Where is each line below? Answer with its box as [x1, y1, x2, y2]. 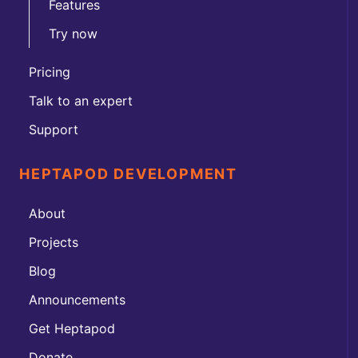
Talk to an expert [29, 92, 133, 109]
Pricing [29, 63, 70, 80]
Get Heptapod [29, 320, 115, 336]
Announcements [29, 291, 125, 308]
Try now [49, 25, 97, 42]
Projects [29, 233, 78, 250]
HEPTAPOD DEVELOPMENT [19, 165, 237, 182]
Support [29, 121, 78, 137]
